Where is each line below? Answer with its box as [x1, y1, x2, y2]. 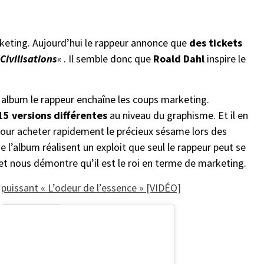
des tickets [189, 36, 242, 49]
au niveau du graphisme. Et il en [107, 108, 248, 122]
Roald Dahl [153, 52, 207, 65]
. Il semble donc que [64, 52, 153, 65]
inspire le [207, 52, 246, 65]
